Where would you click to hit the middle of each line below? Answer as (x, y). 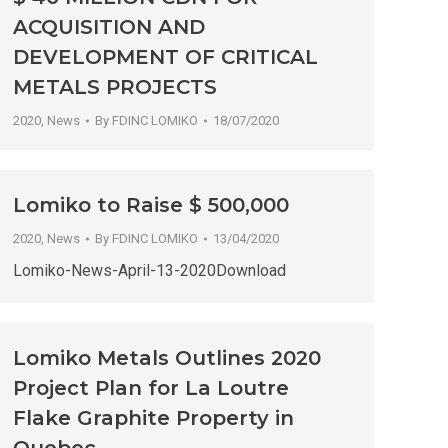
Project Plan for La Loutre (151, 388)
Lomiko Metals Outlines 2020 (167, 358)
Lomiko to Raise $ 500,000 (151, 205)
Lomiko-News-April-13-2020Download (149, 271)
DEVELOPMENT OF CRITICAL (165, 57)
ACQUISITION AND (109, 27)
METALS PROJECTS (115, 87)
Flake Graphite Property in (153, 418)
